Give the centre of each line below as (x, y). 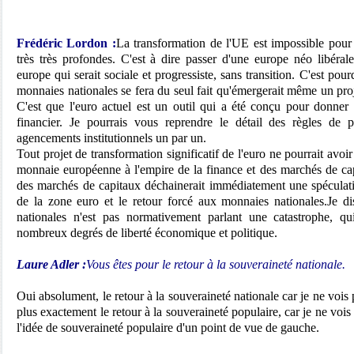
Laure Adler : (51, 264)
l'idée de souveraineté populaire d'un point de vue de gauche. (168, 328)
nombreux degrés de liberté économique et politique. (147, 233)
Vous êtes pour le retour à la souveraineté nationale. (216, 264)
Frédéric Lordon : (66, 43)
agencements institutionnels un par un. (111, 138)
